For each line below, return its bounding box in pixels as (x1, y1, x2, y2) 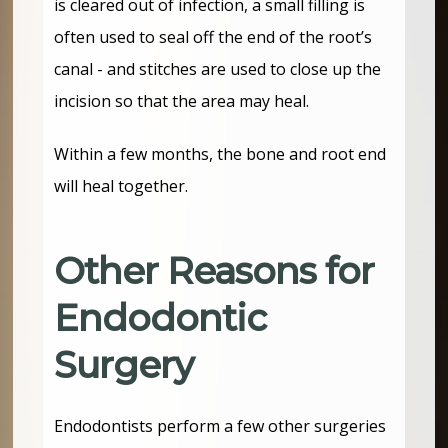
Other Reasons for (54, 248, 375, 293)
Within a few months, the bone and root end (54, 142, 387, 165)
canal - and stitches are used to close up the (54, 57, 382, 80)
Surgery (54, 342, 194, 387)
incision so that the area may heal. (54, 89, 314, 112)
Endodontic (54, 295, 267, 340)
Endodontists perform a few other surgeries (54, 414, 387, 437)
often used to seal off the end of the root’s (54, 25, 373, 48)
